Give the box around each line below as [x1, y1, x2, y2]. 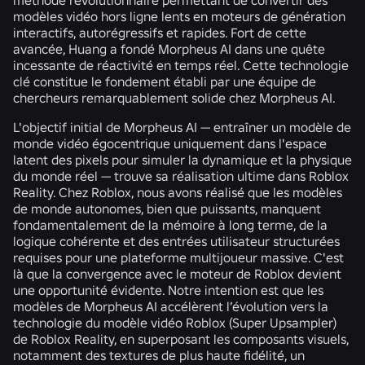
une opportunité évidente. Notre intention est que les [13, 281, 323, 298]
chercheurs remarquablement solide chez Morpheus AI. [13, 89, 336, 106]
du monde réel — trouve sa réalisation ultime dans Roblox [13, 167, 349, 184]
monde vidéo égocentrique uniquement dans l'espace [13, 134, 327, 152]
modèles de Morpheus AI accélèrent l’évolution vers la [13, 297, 328, 314]
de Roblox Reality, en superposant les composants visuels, [13, 330, 349, 347]
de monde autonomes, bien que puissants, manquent [13, 200, 321, 217]
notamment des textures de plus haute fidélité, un [13, 346, 305, 363]
